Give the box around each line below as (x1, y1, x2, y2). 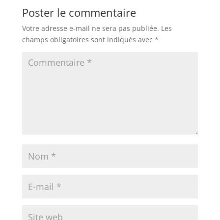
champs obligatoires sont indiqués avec (22, 34, 155, 44)
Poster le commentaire (22, 4, 136, 20)
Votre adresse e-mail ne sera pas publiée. (22, 23, 159, 33)
